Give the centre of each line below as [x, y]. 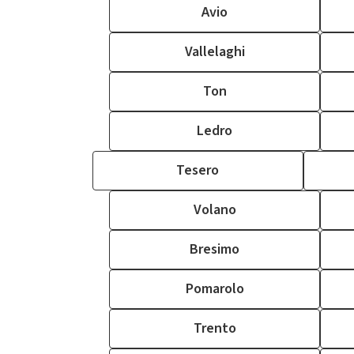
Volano [215, 210]
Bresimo [215, 249]
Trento [215, 328]
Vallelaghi [215, 52]
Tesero [198, 170]
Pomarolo [215, 289]
